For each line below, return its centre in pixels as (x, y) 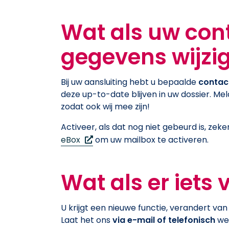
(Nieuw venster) (114, 139)
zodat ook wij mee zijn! (105, 106)
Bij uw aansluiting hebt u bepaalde (130, 82)
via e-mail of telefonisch (164, 220)
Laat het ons (87, 220)
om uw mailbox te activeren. (151, 140)
